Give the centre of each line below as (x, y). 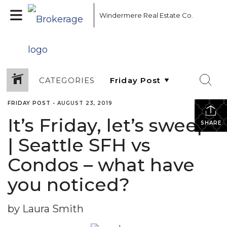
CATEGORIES (67, 80)
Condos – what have (101, 165)
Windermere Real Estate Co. (146, 15)
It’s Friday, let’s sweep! (111, 125)
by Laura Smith (46, 209)
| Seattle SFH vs (79, 145)
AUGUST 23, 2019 (85, 103)
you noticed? (69, 184)
